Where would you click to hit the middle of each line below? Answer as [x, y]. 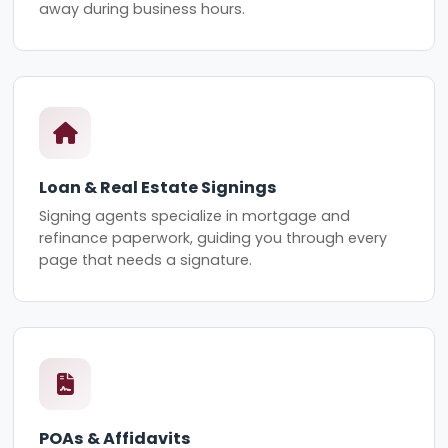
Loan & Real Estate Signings [158, 187]
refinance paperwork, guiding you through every [213, 238]
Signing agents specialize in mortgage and [195, 216]
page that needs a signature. [146, 260]
